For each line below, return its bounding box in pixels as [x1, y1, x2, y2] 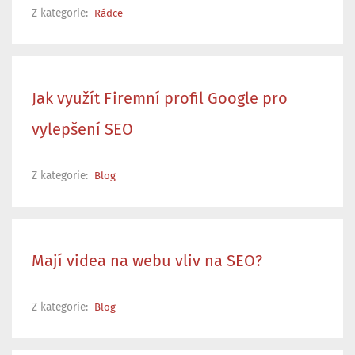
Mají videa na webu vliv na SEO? [32, 253, 262, 269]
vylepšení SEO [32, 121, 133, 138]
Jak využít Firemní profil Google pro [32, 90, 288, 107]
